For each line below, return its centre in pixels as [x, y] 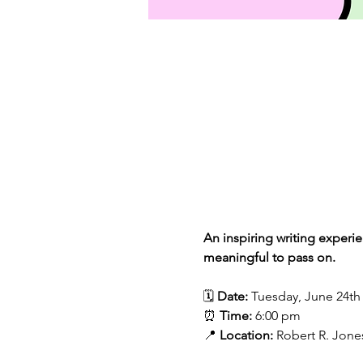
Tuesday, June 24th [304, 296]
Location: [246, 335]
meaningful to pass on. [269, 257]
